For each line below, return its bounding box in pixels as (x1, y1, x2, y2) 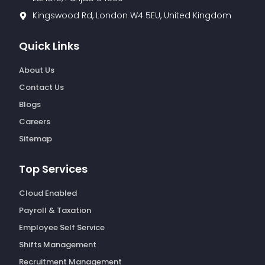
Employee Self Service (19, 222, 105, 234)
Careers (19, 116, 51, 128)
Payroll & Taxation (19, 205, 92, 216)
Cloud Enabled (19, 188, 77, 199)
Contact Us (19, 82, 64, 93)
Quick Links (19, 38, 80, 54)
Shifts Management (19, 239, 97, 251)
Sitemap (19, 133, 53, 145)
